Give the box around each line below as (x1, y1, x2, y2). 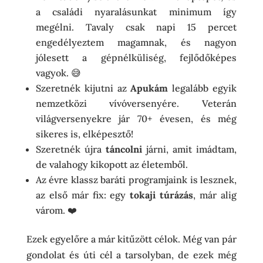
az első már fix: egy (35, 188, 130, 201)
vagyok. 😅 (35, 66, 81, 79)
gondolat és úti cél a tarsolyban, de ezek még (26, 248, 237, 261)
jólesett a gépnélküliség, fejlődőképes (35, 51, 237, 63)
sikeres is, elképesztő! (35, 127, 133, 140)
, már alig (193, 188, 237, 201)
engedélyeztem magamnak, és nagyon (35, 36, 237, 48)
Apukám (130, 82, 168, 94)
